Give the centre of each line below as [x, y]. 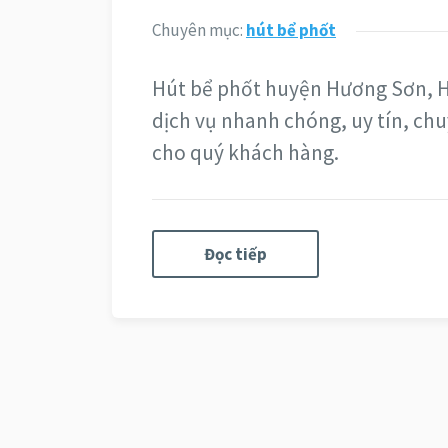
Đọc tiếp [235, 253]
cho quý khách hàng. [245, 152]
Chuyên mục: [199, 29]
